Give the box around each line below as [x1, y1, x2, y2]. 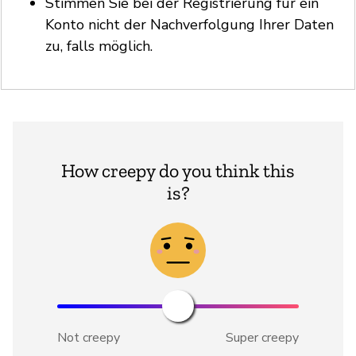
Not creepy [57, 328, 120, 346]
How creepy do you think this [61, 158, 295, 182]
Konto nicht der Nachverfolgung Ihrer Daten [45, 14, 334, 34]
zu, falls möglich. [45, 36, 153, 56]
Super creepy [226, 328, 299, 346]
